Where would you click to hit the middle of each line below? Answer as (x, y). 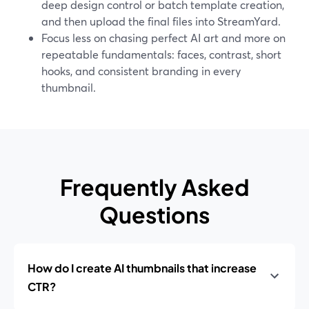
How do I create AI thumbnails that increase (142, 268)
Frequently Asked (154, 187)
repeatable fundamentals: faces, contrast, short (161, 54)
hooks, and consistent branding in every (141, 71)
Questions (154, 215)
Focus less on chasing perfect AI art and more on (163, 38)
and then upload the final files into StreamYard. (161, 21)
